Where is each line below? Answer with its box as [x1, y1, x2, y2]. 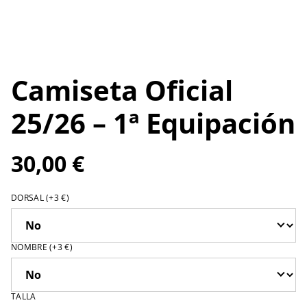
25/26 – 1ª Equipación [11, 103, 295, 142]
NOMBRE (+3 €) [11, 241, 73, 253]
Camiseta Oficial [11, 71, 233, 109]
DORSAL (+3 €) [11, 191, 69, 204]
